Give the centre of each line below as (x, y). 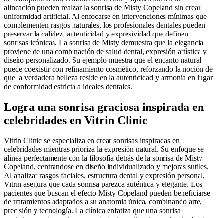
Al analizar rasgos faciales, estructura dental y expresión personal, (104, 176)
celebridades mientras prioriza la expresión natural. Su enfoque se (104, 149)
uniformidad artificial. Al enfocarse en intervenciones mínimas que (105, 16)
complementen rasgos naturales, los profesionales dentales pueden (105, 25)
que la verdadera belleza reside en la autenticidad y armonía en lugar (108, 77)
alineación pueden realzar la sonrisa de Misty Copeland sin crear (102, 7)
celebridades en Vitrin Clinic (76, 120)
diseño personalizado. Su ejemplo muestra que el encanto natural (103, 60)
